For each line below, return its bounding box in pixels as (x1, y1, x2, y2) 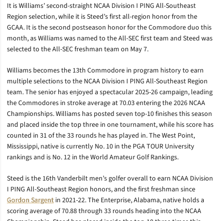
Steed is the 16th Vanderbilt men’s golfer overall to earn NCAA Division (7, 174, 213, 184)
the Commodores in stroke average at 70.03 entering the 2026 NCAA (7, 98, 205, 108)
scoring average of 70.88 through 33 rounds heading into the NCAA (7, 206, 201, 216)
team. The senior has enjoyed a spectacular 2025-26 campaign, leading (7, 87, 213, 97)
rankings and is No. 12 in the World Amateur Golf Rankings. (7, 152, 179, 162)
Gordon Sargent (7, 195, 54, 205)
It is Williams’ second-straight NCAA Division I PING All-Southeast (7, 1, 196, 11)
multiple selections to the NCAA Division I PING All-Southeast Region (7, 76, 208, 86)
